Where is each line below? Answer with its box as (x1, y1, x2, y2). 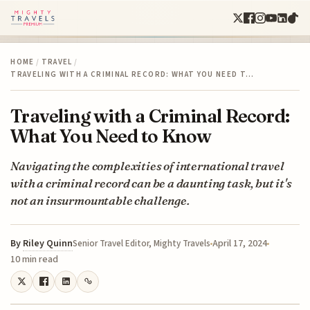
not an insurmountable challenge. (10, 192, 190, 208)
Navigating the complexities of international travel (10, 158, 284, 173)
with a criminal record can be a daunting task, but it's (10, 175, 292, 190)
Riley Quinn (23, 236, 73, 250)
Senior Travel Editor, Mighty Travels (73, 237, 211, 250)
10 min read (10, 252, 59, 266)
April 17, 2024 (212, 236, 268, 250)
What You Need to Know (10, 124, 212, 147)
